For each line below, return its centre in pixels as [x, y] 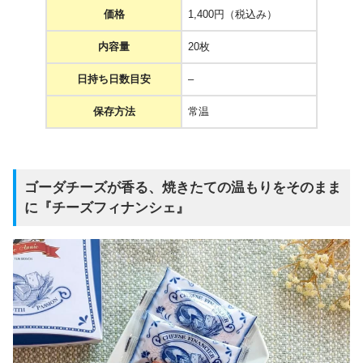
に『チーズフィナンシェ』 [107, 208]
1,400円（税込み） [233, 14]
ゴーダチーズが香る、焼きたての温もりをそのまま [183, 188]
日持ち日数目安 [114, 79]
